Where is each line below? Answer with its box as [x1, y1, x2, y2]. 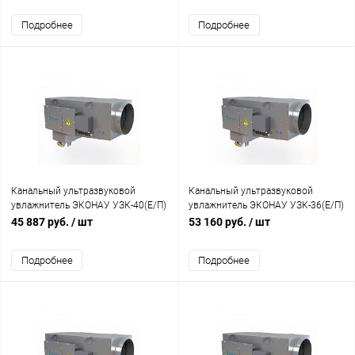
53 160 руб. [188, 215, 249, 228]
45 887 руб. [11, 215, 71, 228]
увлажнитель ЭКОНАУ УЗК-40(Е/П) [11, 199, 166, 211]
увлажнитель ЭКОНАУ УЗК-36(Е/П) [188, 199, 344, 211]
